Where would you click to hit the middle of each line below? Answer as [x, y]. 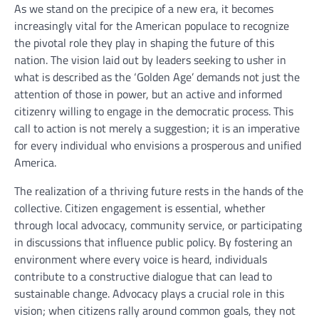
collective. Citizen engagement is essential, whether [140, 208]
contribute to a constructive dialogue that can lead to [143, 277]
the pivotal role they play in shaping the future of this [144, 43]
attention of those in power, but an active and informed [148, 94]
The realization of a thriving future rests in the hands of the [159, 191]
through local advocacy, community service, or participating [158, 225]
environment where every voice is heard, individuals [141, 260]
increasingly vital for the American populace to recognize [152, 26]
